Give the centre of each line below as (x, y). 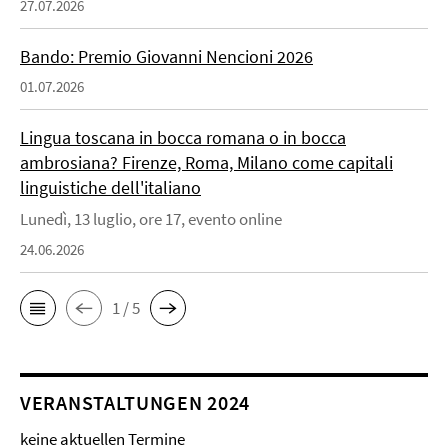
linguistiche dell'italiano (110, 188)
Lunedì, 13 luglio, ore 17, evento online (151, 219)
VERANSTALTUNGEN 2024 (135, 403)
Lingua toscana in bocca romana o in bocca (183, 138)
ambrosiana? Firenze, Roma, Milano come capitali (206, 163)
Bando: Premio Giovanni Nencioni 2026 (166, 57)
